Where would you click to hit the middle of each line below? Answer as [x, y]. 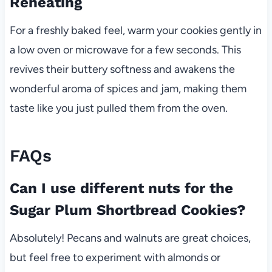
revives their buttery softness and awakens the [122, 69]
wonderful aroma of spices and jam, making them [128, 88]
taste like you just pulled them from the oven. [118, 108]
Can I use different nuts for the [121, 188]
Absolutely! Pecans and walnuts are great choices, [130, 238]
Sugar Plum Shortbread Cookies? [127, 210]
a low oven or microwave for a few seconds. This [125, 49]
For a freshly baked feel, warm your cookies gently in [135, 30]
